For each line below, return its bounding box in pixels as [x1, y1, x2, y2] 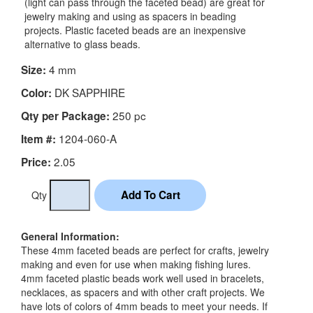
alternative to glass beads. [24, 37, 140, 52]
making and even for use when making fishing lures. [21, 257, 251, 272]
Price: [21, 154, 51, 170]
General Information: [21, 229, 119, 244]
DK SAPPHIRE [52, 85, 125, 101]
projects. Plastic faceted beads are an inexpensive [24, 23, 246, 38]
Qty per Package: [21, 108, 110, 124]
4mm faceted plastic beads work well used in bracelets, [21, 271, 264, 286]
